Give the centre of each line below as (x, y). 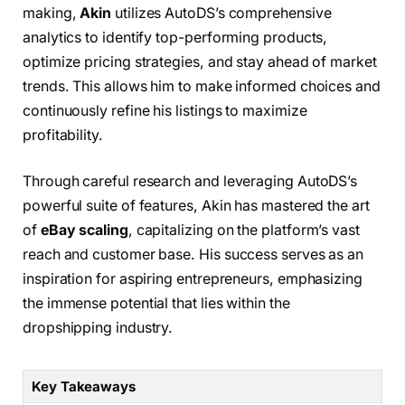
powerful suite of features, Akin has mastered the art (196, 206)
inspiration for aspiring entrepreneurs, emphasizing (193, 279)
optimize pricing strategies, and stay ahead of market (200, 61)
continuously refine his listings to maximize (165, 110)
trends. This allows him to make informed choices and (202, 86)
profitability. (63, 135)
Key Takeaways (84, 387)
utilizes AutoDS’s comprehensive (221, 13)
